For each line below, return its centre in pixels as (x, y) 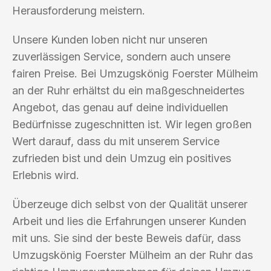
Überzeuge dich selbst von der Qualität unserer (130, 204)
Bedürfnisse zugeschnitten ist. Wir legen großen (132, 124)
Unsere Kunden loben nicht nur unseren (110, 39)
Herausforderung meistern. (79, 10)
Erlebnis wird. (46, 175)
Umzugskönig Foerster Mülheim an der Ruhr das (132, 255)
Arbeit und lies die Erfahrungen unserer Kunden (129, 221)
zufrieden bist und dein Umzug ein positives (122, 158)
